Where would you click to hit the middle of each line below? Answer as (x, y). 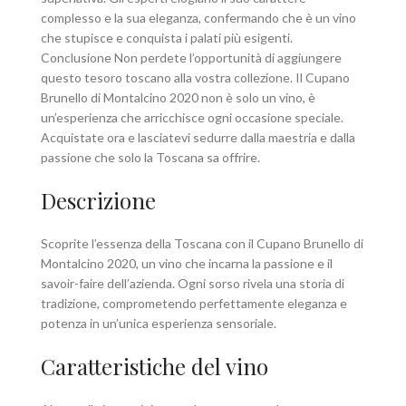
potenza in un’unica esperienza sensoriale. (159, 323)
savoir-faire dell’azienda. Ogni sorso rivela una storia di (193, 283)
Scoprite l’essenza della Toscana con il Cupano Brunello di (202, 243)
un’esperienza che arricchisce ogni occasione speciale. (192, 117)
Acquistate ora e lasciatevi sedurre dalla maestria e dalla (198, 137)
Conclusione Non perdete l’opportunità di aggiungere (191, 57)
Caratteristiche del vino (155, 366)
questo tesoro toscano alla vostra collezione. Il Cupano (195, 77)
